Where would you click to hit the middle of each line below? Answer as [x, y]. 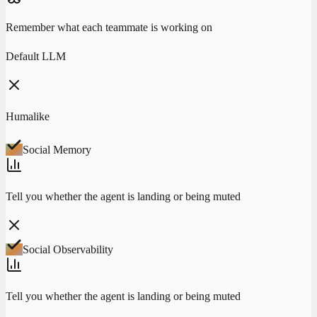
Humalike [28, 116]
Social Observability [68, 249]
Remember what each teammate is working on [109, 27]
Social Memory [57, 149]
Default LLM [36, 56]
